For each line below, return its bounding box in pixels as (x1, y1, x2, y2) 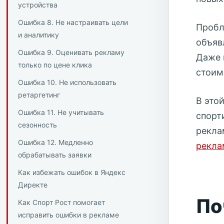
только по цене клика (17, 60, 92, 69)
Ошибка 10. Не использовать (17, 78, 116, 87)
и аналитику (17, 30, 59, 39)
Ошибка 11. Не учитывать (17, 108, 104, 117)
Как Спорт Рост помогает (17, 198, 105, 207)
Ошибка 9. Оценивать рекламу (17, 48, 124, 57)
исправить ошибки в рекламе (17, 210, 119, 219)
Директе (17, 180, 47, 189)
